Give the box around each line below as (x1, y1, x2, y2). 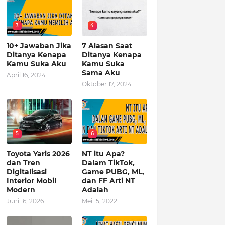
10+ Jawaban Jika (6, 41, 71, 50)
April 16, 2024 (6, 71, 46, 79)
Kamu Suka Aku (6, 59, 66, 68)
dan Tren (6, 158, 40, 167)
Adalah (81, 185, 108, 194)
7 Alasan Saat (81, 41, 132, 50)
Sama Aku (81, 68, 120, 77)
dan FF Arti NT (81, 176, 135, 185)
